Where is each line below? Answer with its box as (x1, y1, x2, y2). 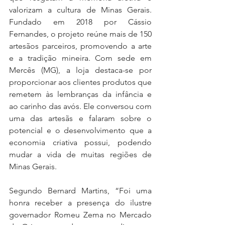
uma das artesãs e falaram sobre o (9, 113, 152, 123)
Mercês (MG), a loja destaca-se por (9, 65, 152, 75)
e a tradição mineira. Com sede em (9, 53, 152, 63)
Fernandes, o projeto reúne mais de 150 (9, 29, 152, 39)
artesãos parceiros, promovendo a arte (9, 41, 152, 51)
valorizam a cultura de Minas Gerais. (9, 5, 152, 15)
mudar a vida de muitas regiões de (9, 149, 152, 159)
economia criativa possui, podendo (9, 137, 152, 147)
